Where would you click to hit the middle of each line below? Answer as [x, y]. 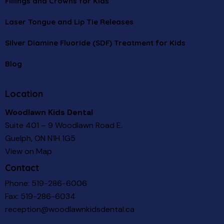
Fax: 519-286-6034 [40, 196]
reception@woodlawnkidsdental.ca [70, 209]
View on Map [28, 151]
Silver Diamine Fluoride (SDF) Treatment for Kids [95, 42]
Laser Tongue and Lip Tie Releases [69, 21]
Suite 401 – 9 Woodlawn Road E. [64, 125]
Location [24, 93]
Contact [22, 167]
